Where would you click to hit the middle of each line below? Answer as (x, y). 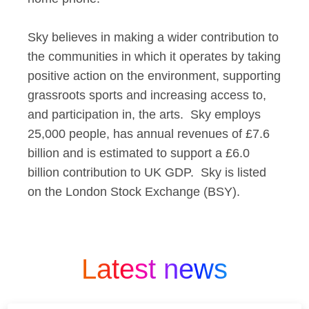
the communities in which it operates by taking (154, 57)
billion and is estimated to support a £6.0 (139, 153)
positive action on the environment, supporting (154, 76)
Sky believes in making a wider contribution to (153, 37)
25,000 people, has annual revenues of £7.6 (149, 134)
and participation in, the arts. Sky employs (144, 114)
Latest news (154, 269)
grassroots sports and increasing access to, (147, 95)
